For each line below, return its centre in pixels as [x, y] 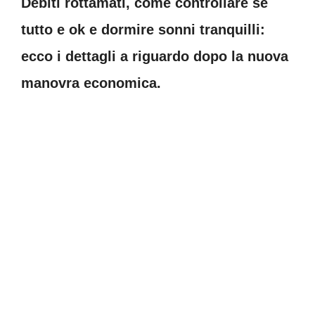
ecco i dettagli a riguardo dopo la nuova [155, 56]
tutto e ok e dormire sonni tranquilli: [143, 30]
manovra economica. [91, 83]
